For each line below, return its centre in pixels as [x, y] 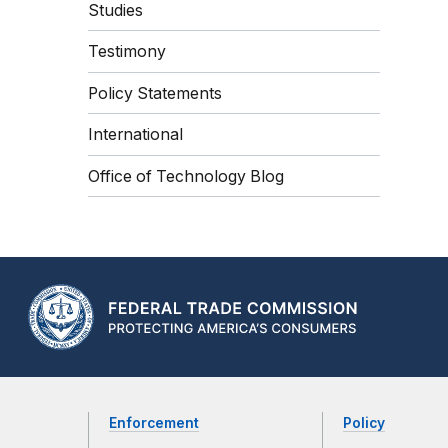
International [135, 135]
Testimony [127, 52]
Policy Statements [155, 93]
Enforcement [154, 423]
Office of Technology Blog [186, 176]
